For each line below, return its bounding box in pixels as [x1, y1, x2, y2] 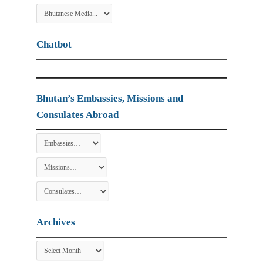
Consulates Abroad [36, 109, 119, 120]
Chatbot [36, 38, 72, 50]
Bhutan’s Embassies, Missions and [36, 92, 184, 104]
